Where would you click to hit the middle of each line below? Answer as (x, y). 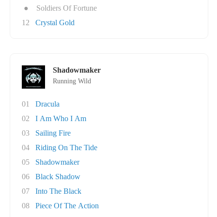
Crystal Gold (55, 23)
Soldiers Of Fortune (67, 8)
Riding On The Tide (66, 147)
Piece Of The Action (67, 206)
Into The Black (58, 191)
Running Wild (72, 81)
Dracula (47, 104)
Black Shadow (58, 177)
